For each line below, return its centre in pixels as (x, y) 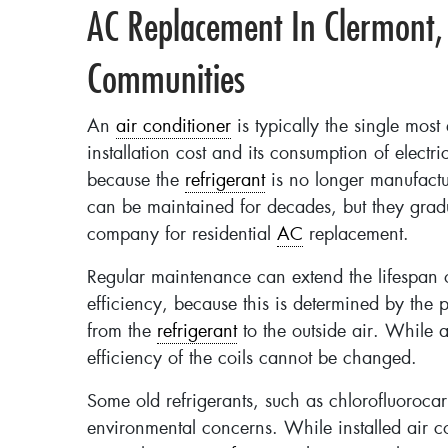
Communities (166, 78)
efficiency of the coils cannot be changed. (252, 359)
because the (136, 181)
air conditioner (173, 127)
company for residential (182, 235)
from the (122, 332)
